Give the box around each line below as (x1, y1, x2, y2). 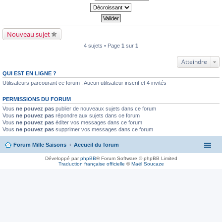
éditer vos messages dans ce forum (54, 119, 142, 125)
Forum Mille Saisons (13, 141, 66, 148)
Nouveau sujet (7, 30, 50, 39)
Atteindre (181, 57, 207, 66)
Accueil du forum (74, 141, 119, 148)
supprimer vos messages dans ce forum (54, 126, 153, 132)
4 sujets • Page (84, 43, 121, 49)
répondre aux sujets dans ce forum (54, 112, 140, 118)
